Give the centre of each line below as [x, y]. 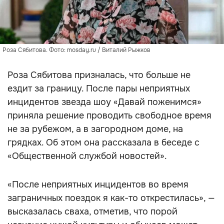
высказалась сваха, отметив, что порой [92, 211]
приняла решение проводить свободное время [109, 115]
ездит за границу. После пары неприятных [99, 88]
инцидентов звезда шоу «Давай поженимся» [104, 102]
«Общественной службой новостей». [87, 156]
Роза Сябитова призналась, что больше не [99, 75]
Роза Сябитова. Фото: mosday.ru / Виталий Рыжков [76, 50]
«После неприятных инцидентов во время [98, 184]
